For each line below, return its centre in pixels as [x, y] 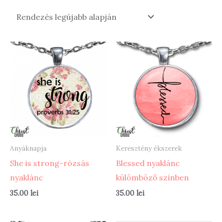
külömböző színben [152, 177]
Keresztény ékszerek [149, 148]
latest [126, 12]
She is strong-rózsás [50, 163]
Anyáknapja [28, 148]
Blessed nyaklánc [148, 163]
